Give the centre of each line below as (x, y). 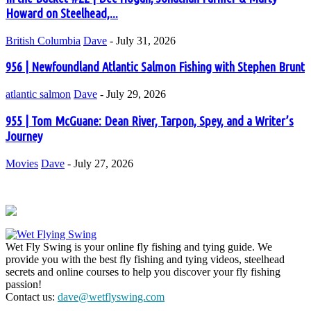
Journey (24, 136)
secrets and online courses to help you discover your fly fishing (143, 271)
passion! (24, 284)
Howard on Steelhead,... (62, 14)
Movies (22, 163)
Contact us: (32, 296)
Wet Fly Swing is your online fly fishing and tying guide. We (139, 246)
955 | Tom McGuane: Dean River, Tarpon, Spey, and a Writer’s (150, 121)
